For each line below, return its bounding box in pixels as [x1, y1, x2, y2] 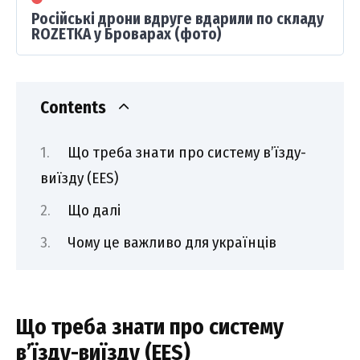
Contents [40, 96, 106, 118]
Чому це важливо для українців [67, 232, 276, 252]
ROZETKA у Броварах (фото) [31, 25, 222, 44]
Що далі [67, 200, 121, 219]
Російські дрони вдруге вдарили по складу [31, 10, 324, 29]
